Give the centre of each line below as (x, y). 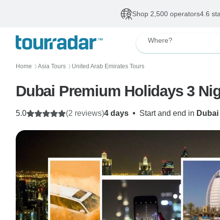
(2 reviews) (85, 113)
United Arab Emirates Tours (108, 66)
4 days (116, 113)
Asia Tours (52, 66)
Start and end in (168, 113)
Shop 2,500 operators (166, 14)
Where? (160, 40)
